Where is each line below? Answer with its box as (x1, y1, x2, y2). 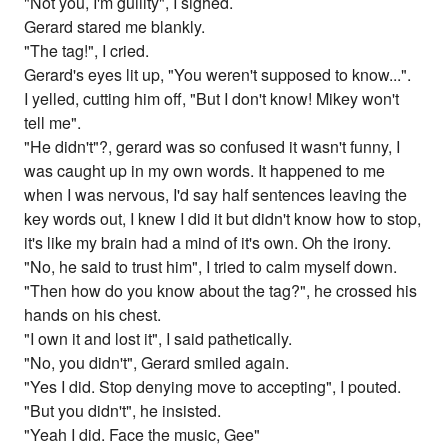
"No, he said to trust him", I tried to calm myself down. (24, 255, 398, 279)
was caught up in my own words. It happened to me (24, 159, 386, 183)
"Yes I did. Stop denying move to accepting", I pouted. (24, 375, 402, 399)
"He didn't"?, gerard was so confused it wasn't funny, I (24, 135, 401, 159)
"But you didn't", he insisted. (24, 399, 222, 423)
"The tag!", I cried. (24, 39, 150, 63)
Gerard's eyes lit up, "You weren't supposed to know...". (24, 63, 412, 87)
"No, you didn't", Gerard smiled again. (24, 351, 290, 375)
